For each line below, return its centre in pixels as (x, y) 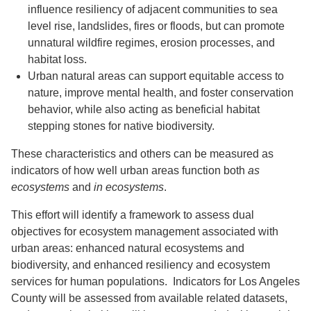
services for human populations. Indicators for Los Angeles (155, 281)
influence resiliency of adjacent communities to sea (153, 9)
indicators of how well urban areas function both (129, 170)
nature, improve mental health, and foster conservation (161, 92)
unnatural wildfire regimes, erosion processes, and (151, 42)
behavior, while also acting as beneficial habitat (144, 109)
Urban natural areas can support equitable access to (156, 76)
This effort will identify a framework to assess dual (133, 215)
